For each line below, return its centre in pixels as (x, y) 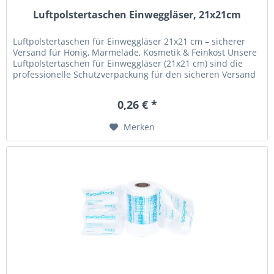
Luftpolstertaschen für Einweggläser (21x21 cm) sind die (128, 63)
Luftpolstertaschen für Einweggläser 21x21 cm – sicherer (129, 41)
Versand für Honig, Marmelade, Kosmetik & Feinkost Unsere (135, 52)
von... (24, 85)
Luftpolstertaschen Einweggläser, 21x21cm (137, 14)
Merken (139, 127)
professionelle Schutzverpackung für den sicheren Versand (135, 74)
